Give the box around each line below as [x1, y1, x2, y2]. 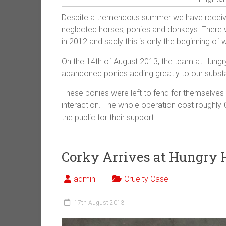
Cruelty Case [124, 174, 168, 184]
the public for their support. [62, 112, 156, 122]
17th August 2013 [74, 199, 124, 206]
